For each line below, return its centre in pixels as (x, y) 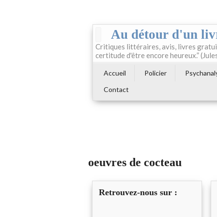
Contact (116, 89)
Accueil (115, 73)
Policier (155, 73)
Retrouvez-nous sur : (138, 193)
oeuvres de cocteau (135, 163)
